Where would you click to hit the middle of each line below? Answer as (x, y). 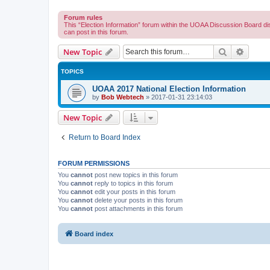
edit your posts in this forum (134, 192)
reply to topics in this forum (133, 184)
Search (240, 52)
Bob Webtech (123, 97)
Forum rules (83, 18)
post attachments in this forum (138, 209)
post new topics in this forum (135, 175)
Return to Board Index (105, 138)
